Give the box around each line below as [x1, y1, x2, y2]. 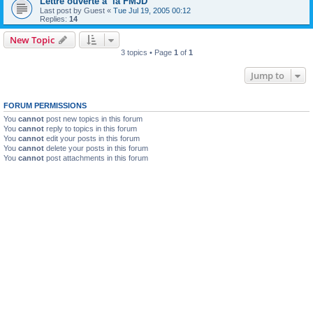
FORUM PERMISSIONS [3, 101, 87, 110]
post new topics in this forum [44, 114, 143, 123]
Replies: [40, 14, 69, 23]
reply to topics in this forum [44, 124, 137, 133]
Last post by [40, 6, 84, 15]
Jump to [251, 68, 284, 82]
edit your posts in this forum [44, 133, 140, 143]
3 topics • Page [120, 48, 174, 57]
